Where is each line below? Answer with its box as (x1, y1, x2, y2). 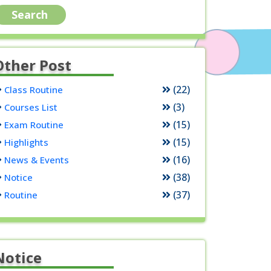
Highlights (4, 136, 48, 148)
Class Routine (4, 83, 63, 96)
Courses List (4, 101, 57, 113)
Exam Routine (4, 119, 64, 131)
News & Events (4, 154, 69, 166)
